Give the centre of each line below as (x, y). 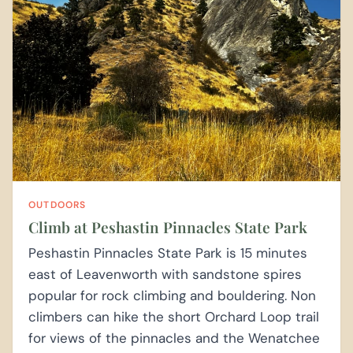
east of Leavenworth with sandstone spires (165, 275)
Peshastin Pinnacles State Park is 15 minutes (168, 253)
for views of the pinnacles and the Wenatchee (174, 338)
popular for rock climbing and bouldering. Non (172, 296)
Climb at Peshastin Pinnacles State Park (168, 227)
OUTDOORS (58, 205)
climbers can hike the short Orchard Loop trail (174, 317)
